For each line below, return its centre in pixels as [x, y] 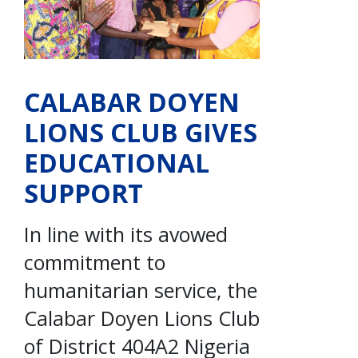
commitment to [95, 262]
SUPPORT [84, 193]
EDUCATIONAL [117, 162]
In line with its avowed [126, 234]
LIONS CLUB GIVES [141, 132]
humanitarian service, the [141, 290]
